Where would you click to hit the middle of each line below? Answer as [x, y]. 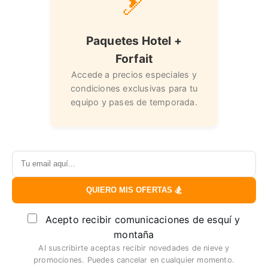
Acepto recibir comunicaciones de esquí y [143, 220]
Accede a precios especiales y [134, 74]
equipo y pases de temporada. [134, 102]
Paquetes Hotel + [134, 41]
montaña [134, 234]
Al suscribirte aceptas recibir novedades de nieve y [134, 248]
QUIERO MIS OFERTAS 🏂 [134, 190]
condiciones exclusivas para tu [134, 88]
